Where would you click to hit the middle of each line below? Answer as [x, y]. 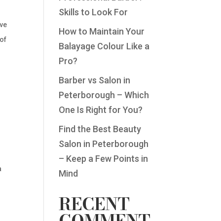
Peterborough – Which [104, 95]
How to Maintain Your [102, 31]
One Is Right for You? [101, 110]
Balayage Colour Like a [104, 46]
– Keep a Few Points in [104, 159]
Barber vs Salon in [95, 80]
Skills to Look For [93, 12]
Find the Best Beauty [100, 129]
